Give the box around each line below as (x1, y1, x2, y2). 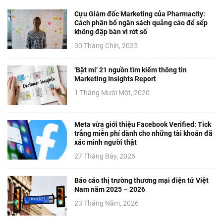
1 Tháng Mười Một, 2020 (74, 88, 150, 97)
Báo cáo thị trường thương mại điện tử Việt (74, 176, 209, 184)
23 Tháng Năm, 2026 (74, 199, 139, 207)
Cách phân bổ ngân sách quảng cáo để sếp (74, 18, 208, 27)
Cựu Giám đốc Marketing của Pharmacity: (74, 9, 205, 18)
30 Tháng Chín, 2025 (74, 41, 138, 50)
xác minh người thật (74, 138, 137, 146)
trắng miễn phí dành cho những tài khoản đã (74, 129, 213, 137)
